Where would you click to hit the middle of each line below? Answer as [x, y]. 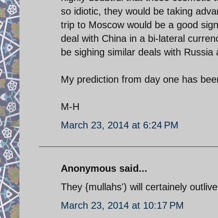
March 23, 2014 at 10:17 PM [122, 205]
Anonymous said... [104, 168]
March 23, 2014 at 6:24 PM [120, 125]
